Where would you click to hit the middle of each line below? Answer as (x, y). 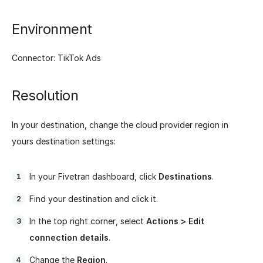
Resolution (45, 96)
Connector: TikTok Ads (56, 58)
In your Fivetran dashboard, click (94, 176)
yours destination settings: (64, 141)
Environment (52, 29)
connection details (69, 237)
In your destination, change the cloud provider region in (120, 124)
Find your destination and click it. (94, 198)
